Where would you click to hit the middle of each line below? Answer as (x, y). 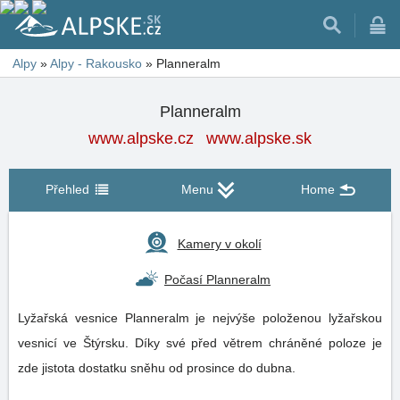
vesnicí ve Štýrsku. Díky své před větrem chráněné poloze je (200, 343)
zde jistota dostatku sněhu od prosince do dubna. (158, 368)
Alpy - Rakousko (96, 63)
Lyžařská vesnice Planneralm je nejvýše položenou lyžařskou (200, 318)
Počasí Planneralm (217, 280)
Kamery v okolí (219, 244)
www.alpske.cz (141, 138)
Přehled (67, 189)
